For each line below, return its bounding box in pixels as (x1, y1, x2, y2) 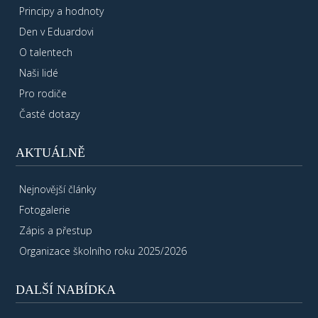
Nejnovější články (19, 182, 97, 196)
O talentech (19, 45, 73, 60)
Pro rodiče (19, 87, 67, 101)
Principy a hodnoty (19, 4, 104, 18)
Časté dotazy (19, 107, 80, 121)
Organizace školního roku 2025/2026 (19, 243, 187, 258)
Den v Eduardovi (19, 25, 94, 39)
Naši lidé (19, 66, 59, 80)
